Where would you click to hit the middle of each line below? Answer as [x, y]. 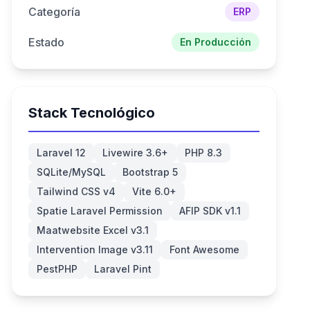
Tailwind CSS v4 [76, 191]
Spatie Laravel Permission [100, 211]
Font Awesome [204, 249]
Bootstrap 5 [150, 172]
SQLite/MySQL [71, 172]
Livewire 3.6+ [135, 153]
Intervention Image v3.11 [95, 249]
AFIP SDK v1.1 [210, 211]
